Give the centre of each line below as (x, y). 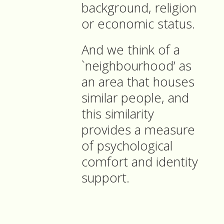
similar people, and (135, 98)
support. (105, 178)
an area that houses (138, 82)
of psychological (127, 146)
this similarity (118, 114)
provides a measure (138, 130)
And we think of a (131, 50)
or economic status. (138, 24)
